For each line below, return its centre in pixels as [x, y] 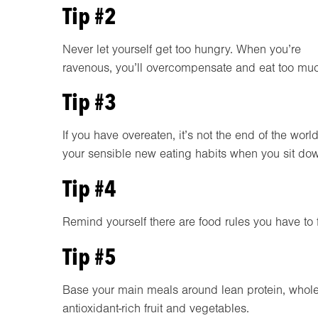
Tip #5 [89, 257]
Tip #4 [89, 189]
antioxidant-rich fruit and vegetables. [156, 309]
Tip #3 [89, 102]
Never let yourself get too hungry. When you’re [182, 49]
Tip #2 [89, 16]
